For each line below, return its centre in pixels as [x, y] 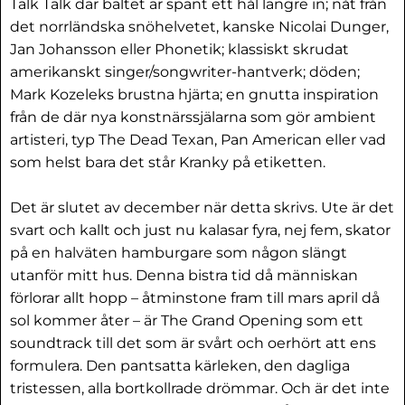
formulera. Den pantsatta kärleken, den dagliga [180, 366]
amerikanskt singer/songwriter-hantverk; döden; [185, 72]
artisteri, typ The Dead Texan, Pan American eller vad [198, 140]
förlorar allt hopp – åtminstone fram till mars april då [195, 298]
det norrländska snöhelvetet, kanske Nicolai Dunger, [199, 27]
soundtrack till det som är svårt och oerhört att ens [193, 343]
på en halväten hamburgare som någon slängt [179, 253]
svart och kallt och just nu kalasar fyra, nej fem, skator [200, 230]
